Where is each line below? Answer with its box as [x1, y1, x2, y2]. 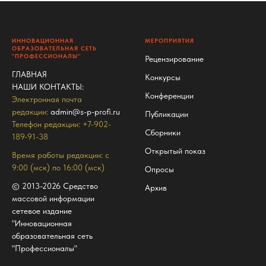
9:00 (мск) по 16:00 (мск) [12, 163, 104, 172]
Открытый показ [145, 146, 205, 156]
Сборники [145, 128, 180, 137]
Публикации [145, 109, 188, 119]
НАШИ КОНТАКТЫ [12, 82, 82, 91]
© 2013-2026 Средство [12, 181, 98, 191]
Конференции [145, 91, 194, 100]
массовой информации [12, 194, 94, 203]
